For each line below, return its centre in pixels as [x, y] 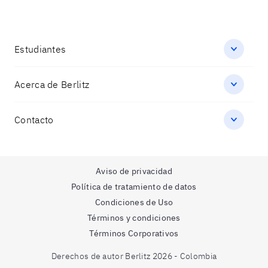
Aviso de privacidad [134, 171]
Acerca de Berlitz [52, 84]
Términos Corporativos [134, 233]
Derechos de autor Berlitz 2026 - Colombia [134, 256]
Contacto [34, 120]
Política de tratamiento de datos [134, 187]
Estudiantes [40, 49]
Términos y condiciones [134, 218]
